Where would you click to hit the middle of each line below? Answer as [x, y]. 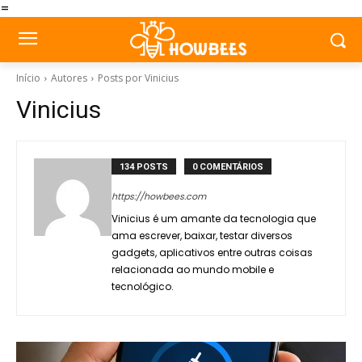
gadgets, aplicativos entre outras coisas [212, 253]
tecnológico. [143, 286]
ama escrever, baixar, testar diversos [202, 236]
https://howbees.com [159, 196]
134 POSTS [144, 167]
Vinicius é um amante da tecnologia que [214, 219]
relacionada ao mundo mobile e [193, 269]
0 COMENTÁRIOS [228, 167]
